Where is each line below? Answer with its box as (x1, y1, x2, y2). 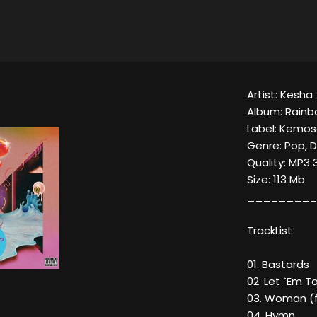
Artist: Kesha (247, 87, 313, 103)
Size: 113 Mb (247, 172, 305, 188)
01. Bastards (247, 257, 309, 272)
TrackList (247, 223, 292, 238)
